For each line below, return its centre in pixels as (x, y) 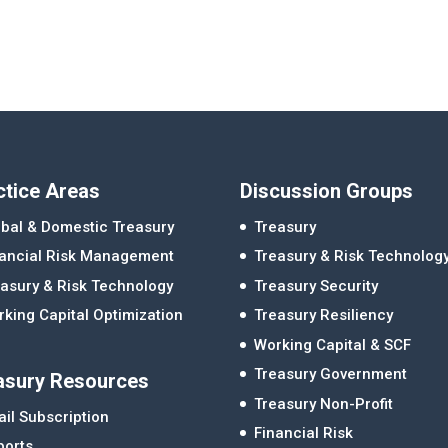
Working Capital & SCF (333, 344)
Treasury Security (316, 285)
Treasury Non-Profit (324, 403)
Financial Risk (304, 433)
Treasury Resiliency (324, 315)
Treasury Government (331, 374)
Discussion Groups (327, 190)
